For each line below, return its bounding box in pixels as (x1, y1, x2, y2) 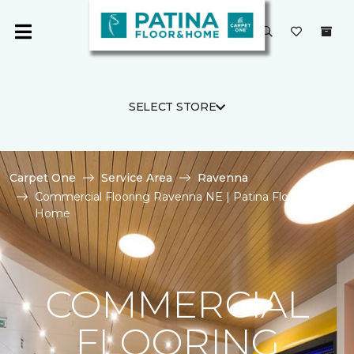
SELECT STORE (128, 100, 217, 114)
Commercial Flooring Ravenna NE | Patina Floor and (35, 190, 323, 204)
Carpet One (9, 171, 76, 185)
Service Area (101, 171, 172, 185)
